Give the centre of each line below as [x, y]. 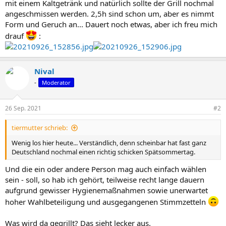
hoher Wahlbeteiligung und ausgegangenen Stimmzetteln [106, 202]
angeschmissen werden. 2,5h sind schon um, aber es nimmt [109, 13]
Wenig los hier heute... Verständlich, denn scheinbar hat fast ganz [109, 143]
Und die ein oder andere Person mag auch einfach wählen [106, 169]
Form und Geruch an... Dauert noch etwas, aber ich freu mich [111, 24]
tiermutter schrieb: [40, 128]
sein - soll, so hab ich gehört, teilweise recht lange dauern [105, 179]
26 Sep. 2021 [23, 108]
